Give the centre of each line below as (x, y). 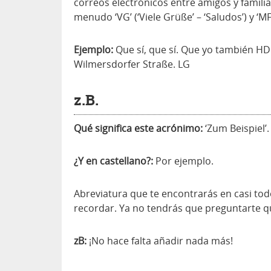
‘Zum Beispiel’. (236, 128)
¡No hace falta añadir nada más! (160, 241)
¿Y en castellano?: (113, 161)
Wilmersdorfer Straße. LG (132, 64)
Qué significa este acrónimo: (138, 128)
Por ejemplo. (183, 161)
